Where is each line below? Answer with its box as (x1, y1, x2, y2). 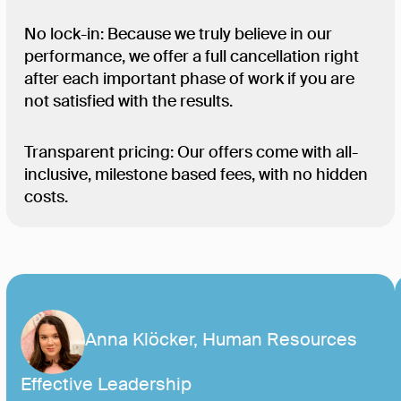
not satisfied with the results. (24, 93, 233, 110)
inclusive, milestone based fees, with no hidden (24, 166, 368, 183)
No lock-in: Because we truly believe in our (24, 26, 332, 43)
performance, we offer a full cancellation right (24, 48, 359, 65)
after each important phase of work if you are (24, 71, 354, 88)
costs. (24, 189, 68, 206)
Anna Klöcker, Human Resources (85, 332, 357, 351)
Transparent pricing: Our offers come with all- (24, 144, 358, 161)
